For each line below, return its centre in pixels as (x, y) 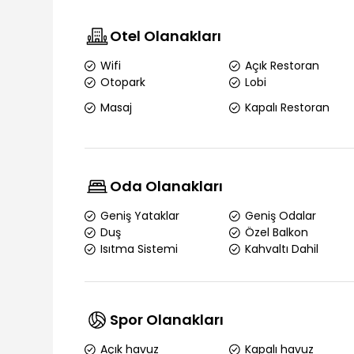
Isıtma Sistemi (139, 249)
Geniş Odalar (280, 216)
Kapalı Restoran (287, 107)
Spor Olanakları (167, 320)
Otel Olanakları (166, 36)
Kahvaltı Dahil (281, 249)
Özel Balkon (276, 232)
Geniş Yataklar (140, 216)
